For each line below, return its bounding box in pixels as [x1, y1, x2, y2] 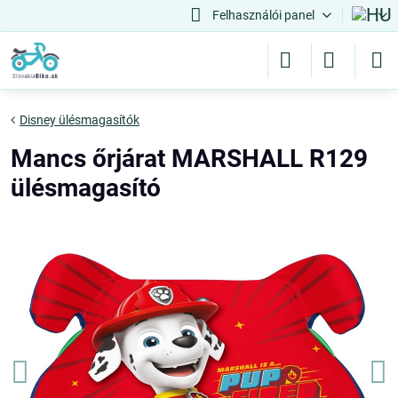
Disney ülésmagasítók [20, 113, 139, 127]
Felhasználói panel [211, 8, 314, 22]
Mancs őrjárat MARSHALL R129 [11, 144, 368, 173]
